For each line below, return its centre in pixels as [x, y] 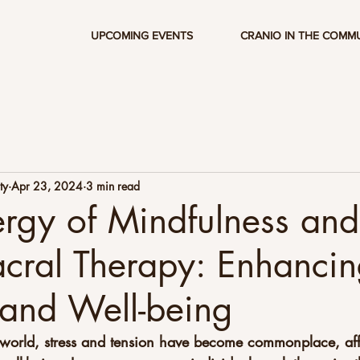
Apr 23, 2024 [47, 186]
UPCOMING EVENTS [142, 35]
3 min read [113, 186]
